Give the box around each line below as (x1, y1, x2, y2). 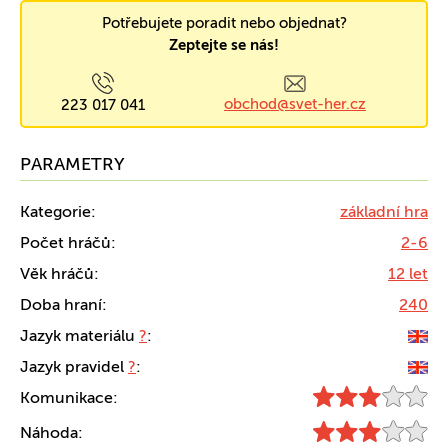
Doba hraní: (20, 295, 107, 314)
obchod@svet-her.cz (224, 95, 366, 113)
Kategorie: (20, 202, 96, 221)
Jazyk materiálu (20, 326, 139, 345)
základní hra (340, 202, 428, 221)
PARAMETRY (20, 153, 125, 175)
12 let (388, 264, 428, 283)
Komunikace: (20, 388, 118, 407)
